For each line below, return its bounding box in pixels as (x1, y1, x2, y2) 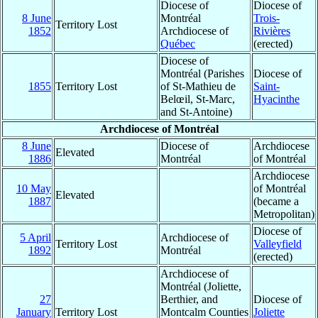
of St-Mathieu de (160, 79, 236, 92)
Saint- (253, 79, 280, 92)
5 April (20, 231, 51, 243)
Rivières (253, 24, 290, 37)
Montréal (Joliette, (160, 280, 241, 292)
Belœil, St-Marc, (160, 92, 235, 105)
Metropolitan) (253, 207, 314, 220)
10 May (16, 182, 51, 194)
